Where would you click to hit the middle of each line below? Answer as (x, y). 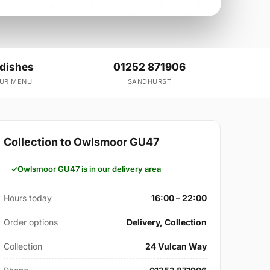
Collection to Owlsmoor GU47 (82, 142)
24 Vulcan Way (176, 246)
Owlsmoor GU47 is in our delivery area (89, 169)
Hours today (28, 198)
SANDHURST (149, 82)
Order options (31, 222)
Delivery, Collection (166, 222)
